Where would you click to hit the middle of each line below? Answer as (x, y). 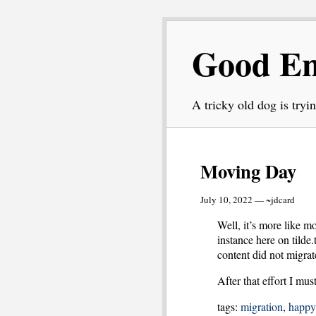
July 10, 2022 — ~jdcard (248, 200)
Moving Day (248, 171)
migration (262, 306)
